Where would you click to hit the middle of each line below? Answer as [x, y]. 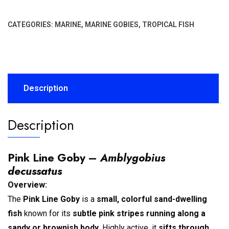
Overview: [27, 185]
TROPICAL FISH [168, 25]
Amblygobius [133, 158]
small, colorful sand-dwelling [152, 199]
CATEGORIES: [31, 25]
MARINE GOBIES [112, 25]
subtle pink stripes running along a [139, 214]
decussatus [35, 171]
